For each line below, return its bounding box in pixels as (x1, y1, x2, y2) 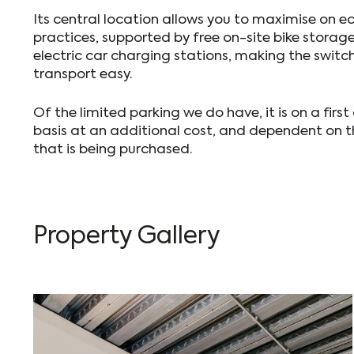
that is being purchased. (33, 143, 192, 156)
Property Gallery (33, 225, 220, 249)
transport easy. (33, 68, 132, 81)
